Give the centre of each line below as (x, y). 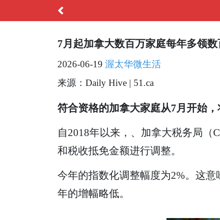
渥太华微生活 (133, 64)
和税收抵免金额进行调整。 (119, 150)
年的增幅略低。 (94, 193)
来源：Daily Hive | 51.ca (106, 83)
